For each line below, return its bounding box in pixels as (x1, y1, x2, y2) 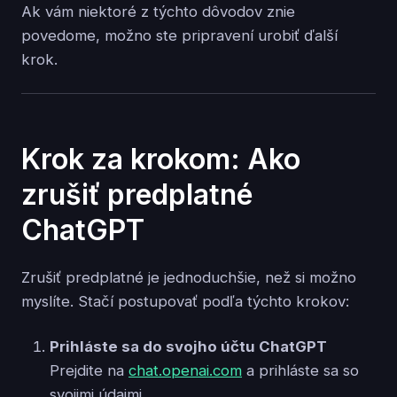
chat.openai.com (128, 361, 242, 379)
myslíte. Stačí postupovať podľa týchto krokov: (21, 292, 349, 310)
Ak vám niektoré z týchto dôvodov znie (21, 3, 295, 20)
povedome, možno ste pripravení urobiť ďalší (21, 27, 338, 44)
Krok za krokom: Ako (21, 142, 300, 177)
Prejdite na (50, 361, 128, 379)
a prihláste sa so (242, 361, 359, 379)
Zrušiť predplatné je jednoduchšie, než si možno (21, 268, 356, 286)
